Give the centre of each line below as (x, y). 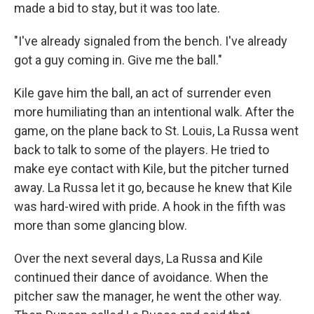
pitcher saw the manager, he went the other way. (148, 296)
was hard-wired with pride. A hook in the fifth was (150, 206)
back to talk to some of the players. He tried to (142, 150)
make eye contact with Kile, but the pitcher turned (151, 169)
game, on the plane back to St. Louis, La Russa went (156, 131)
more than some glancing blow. (101, 225)
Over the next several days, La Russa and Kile (138, 258)
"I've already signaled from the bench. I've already (151, 41)
